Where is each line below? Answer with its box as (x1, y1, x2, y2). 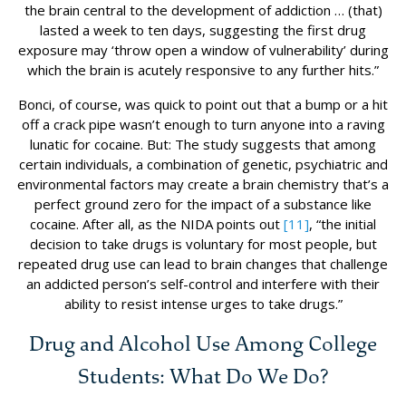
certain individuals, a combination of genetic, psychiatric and (18, 155, 388, 174)
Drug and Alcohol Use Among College (29, 331, 377, 358)
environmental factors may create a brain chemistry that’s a (17, 175, 389, 194)
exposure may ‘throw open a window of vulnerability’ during (17, 41, 389, 60)
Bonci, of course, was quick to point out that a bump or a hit (18, 95, 388, 114)
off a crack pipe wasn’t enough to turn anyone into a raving (21, 115, 385, 134)
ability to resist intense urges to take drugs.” (63, 295, 343, 314)
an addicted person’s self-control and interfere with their (26, 275, 380, 294)
